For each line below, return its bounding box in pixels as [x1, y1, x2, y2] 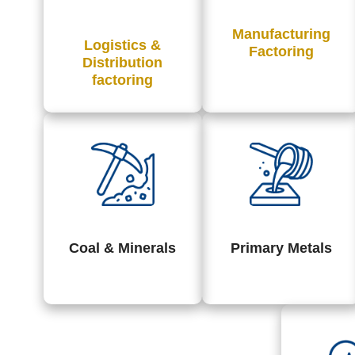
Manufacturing [231, 25, 330, 42]
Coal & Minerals [69, 239, 177, 256]
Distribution [82, 54, 163, 71]
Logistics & [84, 36, 162, 53]
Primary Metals [230, 239, 332, 256]
